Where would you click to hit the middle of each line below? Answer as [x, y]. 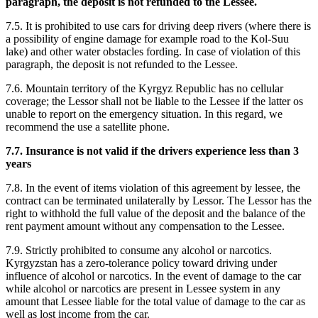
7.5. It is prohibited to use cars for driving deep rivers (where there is [158, 26]
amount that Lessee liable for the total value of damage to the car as [155, 301]
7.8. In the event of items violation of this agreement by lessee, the [153, 187]
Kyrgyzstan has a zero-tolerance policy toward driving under [141, 263]
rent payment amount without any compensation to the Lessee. [145, 226]
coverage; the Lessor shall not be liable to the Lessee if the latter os [154, 101]
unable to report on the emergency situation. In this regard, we [144, 114]
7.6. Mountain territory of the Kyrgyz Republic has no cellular [144, 88]
